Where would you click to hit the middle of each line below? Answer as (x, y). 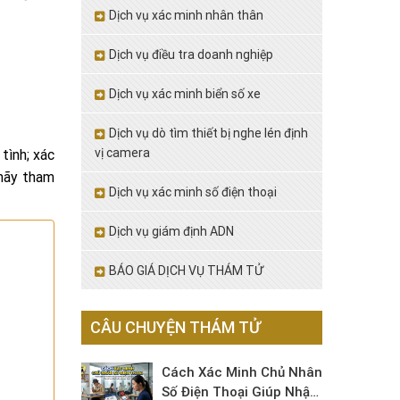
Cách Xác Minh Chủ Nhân (242, 372)
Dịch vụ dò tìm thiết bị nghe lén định (208, 133)
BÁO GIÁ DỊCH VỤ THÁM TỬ (186, 271)
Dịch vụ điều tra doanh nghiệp (191, 54)
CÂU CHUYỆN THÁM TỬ (175, 327)
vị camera (122, 153)
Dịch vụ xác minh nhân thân (186, 15)
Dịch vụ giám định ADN (171, 231)
